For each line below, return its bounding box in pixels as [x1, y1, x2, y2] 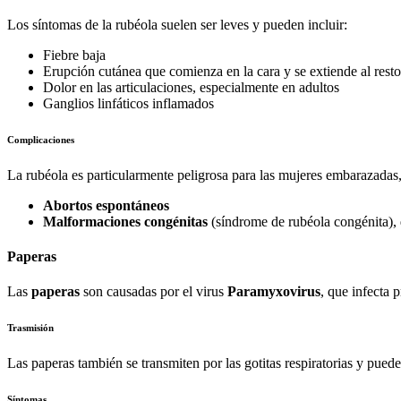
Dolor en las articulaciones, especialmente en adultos [43, 80, 339, 95]
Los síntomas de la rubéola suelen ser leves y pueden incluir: [7, 17, 347, 32]
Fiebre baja [43, 47, 106, 63]
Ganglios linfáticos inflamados [43, 96, 214, 111]
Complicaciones [7, 133, 74, 145]
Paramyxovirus [227, 284, 320, 300]
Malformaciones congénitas [43, 213, 208, 229]
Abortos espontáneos [43, 197, 169, 213]
